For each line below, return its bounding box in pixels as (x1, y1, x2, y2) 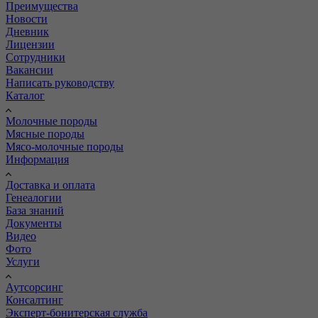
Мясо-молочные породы (6, 141, 124, 153)
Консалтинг (6, 294, 63, 307)
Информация (6, 153, 69, 166)
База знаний (6, 204, 64, 217)
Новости (6, 13, 48, 26)
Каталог (6, 89, 45, 102)
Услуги (6, 256, 40, 268)
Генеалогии (6, 192, 62, 204)
